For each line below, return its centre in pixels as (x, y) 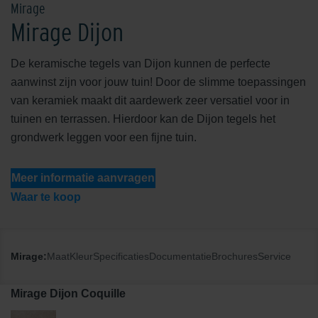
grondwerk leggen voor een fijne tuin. (105, 137)
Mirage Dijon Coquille (68, 293)
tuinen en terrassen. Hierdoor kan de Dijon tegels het (143, 119)
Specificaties (121, 256)
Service (274, 256)
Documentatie (180, 256)
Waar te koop (46, 197)
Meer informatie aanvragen (83, 177)
